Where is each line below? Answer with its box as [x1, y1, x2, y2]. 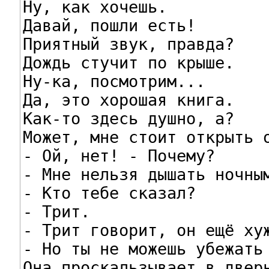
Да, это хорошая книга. [22, 90, 234, 109]
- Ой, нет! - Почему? [22, 146, 215, 165]
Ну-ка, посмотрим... [22, 71, 205, 91]
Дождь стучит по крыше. [22, 53, 234, 72]
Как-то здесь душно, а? [22, 109, 234, 128]
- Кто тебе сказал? [22, 183, 196, 202]
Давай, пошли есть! [22, 16, 196, 35]
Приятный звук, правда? [22, 34, 234, 53]
